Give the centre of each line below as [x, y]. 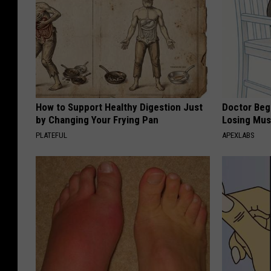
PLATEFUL [51, 135]
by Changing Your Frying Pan [97, 119]
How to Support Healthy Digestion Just [119, 107]
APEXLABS [239, 135]
